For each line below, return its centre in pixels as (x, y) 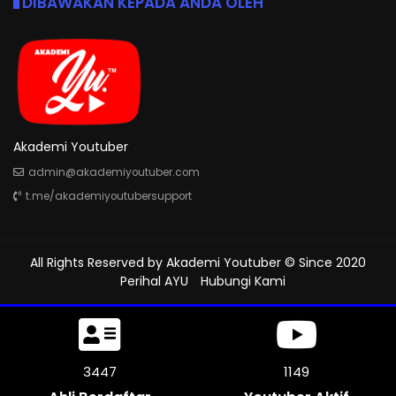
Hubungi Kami (243, 281)
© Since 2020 (324, 262)
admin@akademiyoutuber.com (114, 172)
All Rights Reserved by (98, 262)
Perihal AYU (154, 281)
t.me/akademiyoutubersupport (109, 196)
